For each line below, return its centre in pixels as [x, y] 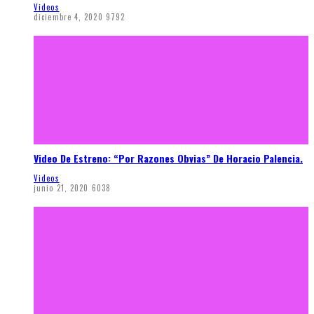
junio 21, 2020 [61, 188]
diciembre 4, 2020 [68, 16]
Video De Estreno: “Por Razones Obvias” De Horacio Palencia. [168, 158]
